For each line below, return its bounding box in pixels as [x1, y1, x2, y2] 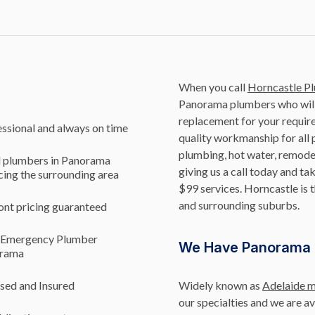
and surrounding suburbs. [179, 198, 300, 212]
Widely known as [179, 278, 262, 292]
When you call [179, 80, 247, 94]
